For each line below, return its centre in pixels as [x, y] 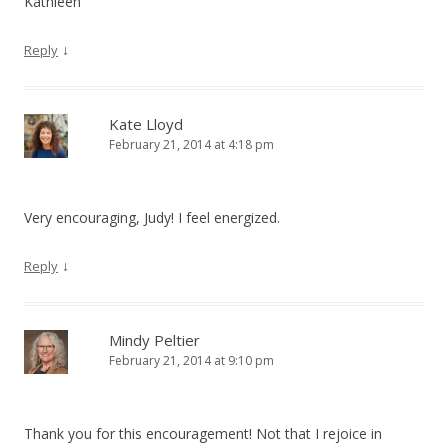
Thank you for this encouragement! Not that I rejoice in [203, 434]
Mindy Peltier [154, 340]
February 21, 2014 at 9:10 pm [191, 361]
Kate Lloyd [146, 124]
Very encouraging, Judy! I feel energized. [152, 218]
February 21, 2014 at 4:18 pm [191, 145]
